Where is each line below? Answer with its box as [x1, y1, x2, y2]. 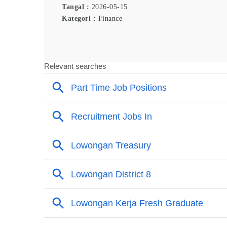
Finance [98, 15, 122, 23]
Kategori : [62, 15, 98, 23]
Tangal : [62, 3, 92, 11]
